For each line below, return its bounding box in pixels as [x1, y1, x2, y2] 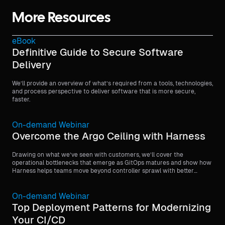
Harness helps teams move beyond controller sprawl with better [12, 167, 194, 174]
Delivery [12, 59, 51, 70]
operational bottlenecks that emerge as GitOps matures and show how [12, 159, 211, 166]
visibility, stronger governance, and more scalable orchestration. [12, 175, 192, 182]
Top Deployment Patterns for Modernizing [12, 202, 211, 213]
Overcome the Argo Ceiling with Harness [12, 131, 205, 142]
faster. [12, 96, 30, 103]
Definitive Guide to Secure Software [12, 47, 183, 58]
